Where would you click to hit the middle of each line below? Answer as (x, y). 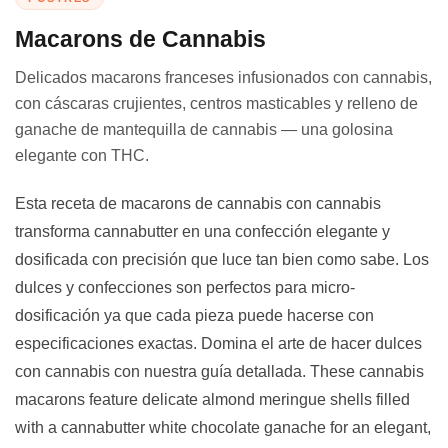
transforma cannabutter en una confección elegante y (202, 231)
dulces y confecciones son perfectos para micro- (185, 287)
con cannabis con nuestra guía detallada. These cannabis (219, 371)
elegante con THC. (82, 155)
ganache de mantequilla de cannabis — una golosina (204, 129)
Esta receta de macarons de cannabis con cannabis (198, 203)
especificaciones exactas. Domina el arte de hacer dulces (218, 343)
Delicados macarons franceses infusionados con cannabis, (223, 77)
